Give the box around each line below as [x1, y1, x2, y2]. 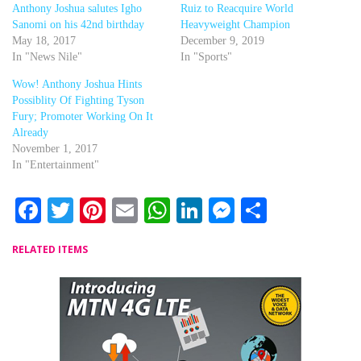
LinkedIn [202, 195, 305, 225]
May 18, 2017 [12, 34, 76, 47]
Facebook [41, 195, 147, 225]
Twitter [73, 195, 155, 225]
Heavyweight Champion [180, 18, 290, 31]
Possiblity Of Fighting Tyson [12, 93, 144, 106]
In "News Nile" [12, 50, 82, 63]
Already [12, 126, 48, 139]
